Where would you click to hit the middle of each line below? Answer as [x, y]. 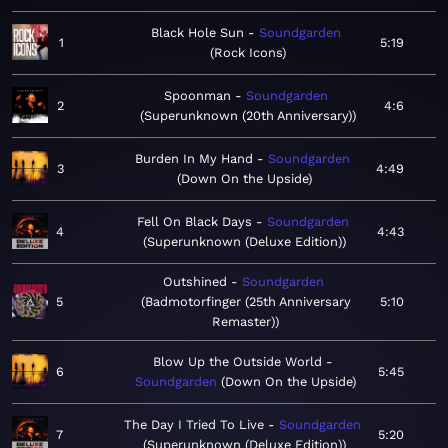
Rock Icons [247, 53]
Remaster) [244, 322]
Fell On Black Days [194, 222]
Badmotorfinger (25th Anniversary [247, 302]
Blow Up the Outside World [237, 362]
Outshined [195, 282]
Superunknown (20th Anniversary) [248, 116]
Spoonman [198, 96]
